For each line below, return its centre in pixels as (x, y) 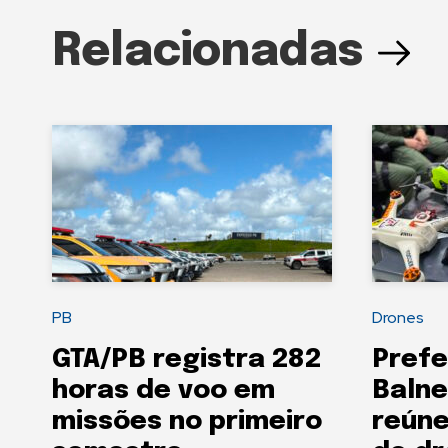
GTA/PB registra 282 (186, 360)
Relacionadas (207, 52)
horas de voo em (163, 391)
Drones (398, 318)
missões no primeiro (187, 422)
